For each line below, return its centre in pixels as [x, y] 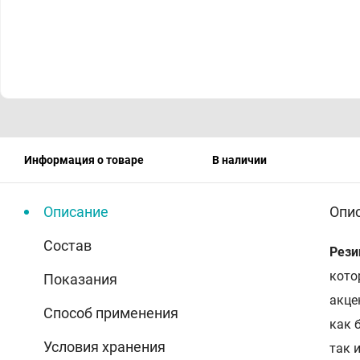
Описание [76, 211]
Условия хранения [104, 346]
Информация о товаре [84, 160]
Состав [67, 245]
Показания [80, 279]
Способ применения [111, 313]
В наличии [239, 160]
